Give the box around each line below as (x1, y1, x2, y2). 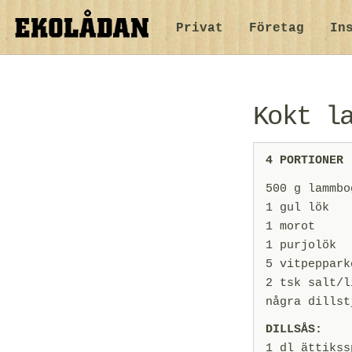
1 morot (266, 219, 315, 233)
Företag (249, 21, 304, 35)
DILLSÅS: (266, 322, 322, 336)
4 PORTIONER (266, 154, 343, 168)
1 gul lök (266, 200, 329, 214)
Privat (176, 21, 223, 35)
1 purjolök (266, 238, 336, 252)
